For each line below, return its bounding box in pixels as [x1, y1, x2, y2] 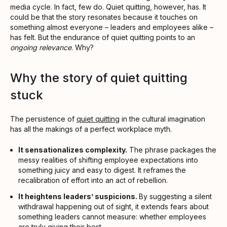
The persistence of [10, 115, 77, 124]
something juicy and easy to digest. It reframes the [18, 166, 186, 175]
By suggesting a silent [139, 192, 212, 201]
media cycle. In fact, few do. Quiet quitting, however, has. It [10, 3, 206, 12]
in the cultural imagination [120, 115, 205, 124]
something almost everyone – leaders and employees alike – [10, 23, 213, 32]
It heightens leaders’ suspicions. [18, 192, 139, 201]
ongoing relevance [10, 43, 71, 52]
